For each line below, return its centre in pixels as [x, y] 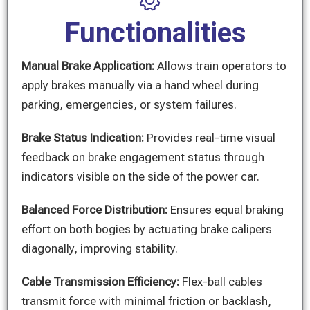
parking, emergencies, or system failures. [129, 104]
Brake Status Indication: [84, 138]
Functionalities [155, 33]
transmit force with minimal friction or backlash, [146, 301]
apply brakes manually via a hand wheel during [140, 85]
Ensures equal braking [227, 210]
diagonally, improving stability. [100, 248]
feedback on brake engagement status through [143, 157]
